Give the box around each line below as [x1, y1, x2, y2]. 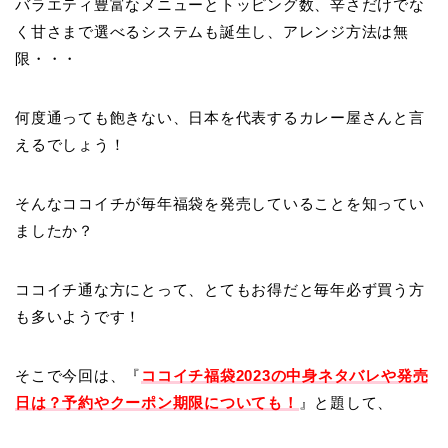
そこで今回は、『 [15, 366, 142, 384]
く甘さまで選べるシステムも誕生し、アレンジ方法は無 [15, 22, 410, 40]
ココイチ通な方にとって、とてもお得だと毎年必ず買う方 [15, 280, 425, 298]
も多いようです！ [15, 307, 142, 325]
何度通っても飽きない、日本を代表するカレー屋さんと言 [15, 108, 425, 126]
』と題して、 [298, 393, 394, 411]
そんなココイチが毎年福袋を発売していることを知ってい [15, 194, 425, 212]
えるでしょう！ [15, 135, 126, 153]
